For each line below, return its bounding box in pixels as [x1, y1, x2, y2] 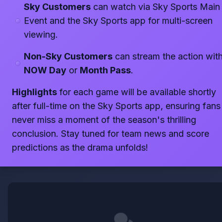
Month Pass [80, 65, 131, 75]
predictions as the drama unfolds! [12, 142, 148, 153]
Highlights [12, 87, 57, 97]
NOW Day [24, 65, 66, 75]
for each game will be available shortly [57, 87, 216, 97]
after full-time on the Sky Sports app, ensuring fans [12, 101, 221, 111]
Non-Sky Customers [24, 51, 112, 61]
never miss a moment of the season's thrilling [12, 114, 196, 125]
